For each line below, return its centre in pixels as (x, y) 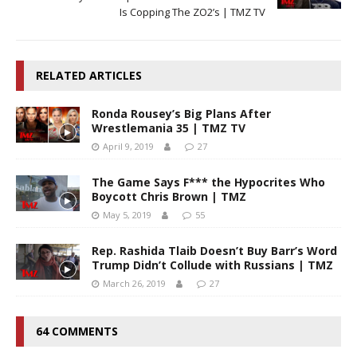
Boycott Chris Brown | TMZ (169, 196)
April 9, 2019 (128, 146)
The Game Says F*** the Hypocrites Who (208, 182)
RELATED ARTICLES (89, 75)
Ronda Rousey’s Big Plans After (181, 113)
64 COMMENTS (77, 331)
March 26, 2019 (134, 283)
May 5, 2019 (127, 214)
